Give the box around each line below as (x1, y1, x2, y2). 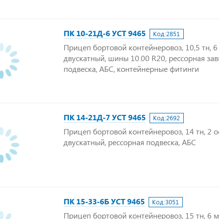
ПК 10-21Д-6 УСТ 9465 (64, 28, 146, 38)
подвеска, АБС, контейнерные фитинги (64, 64, 199, 74)
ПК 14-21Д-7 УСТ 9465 (64, 112, 146, 122)
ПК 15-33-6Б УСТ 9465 (64, 196, 145, 206)
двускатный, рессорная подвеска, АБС (64, 137, 196, 147)
